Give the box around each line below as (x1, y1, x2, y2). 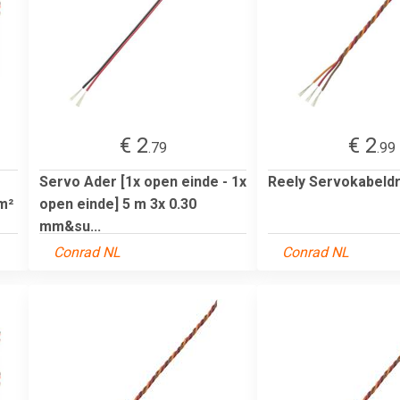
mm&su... (39, 217, 101, 235)
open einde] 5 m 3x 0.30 (39, 195, 196, 212)
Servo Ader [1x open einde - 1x (39, 172, 246, 190)
